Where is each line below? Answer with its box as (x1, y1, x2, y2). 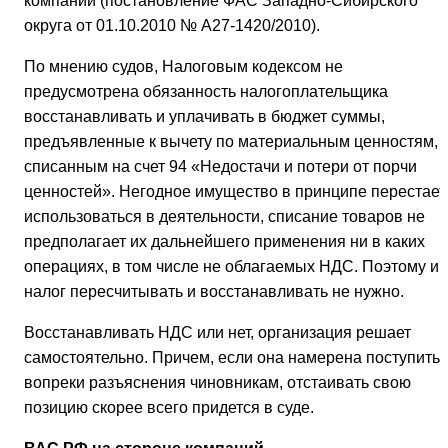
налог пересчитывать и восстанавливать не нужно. (24, 283, 404, 301)
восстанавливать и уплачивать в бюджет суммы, (24, 108, 385, 126)
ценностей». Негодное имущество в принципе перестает (24, 183, 446, 201)
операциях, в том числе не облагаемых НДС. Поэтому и (24, 258, 439, 276)
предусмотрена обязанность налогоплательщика (24, 83, 388, 101)
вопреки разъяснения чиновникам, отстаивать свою (24, 374, 411, 392)
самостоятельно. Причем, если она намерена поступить (24, 349, 440, 367)
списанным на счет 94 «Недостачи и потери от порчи (24, 158, 417, 176)
